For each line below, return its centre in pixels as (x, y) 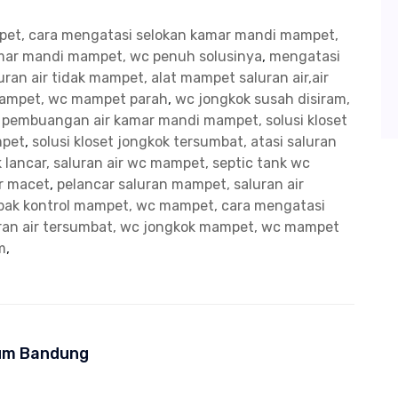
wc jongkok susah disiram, (263, 99)
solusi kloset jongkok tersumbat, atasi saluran (184, 142)
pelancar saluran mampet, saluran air (180, 185)
